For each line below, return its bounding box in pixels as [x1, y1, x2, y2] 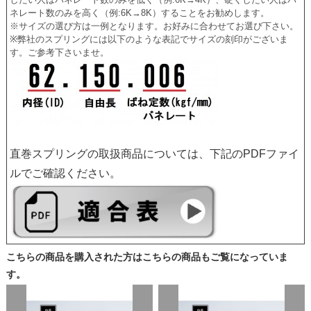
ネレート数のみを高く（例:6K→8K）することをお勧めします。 [10, 8, 270, 19]
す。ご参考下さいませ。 [10, 47, 110, 58]
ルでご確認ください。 [10, 167, 121, 180]
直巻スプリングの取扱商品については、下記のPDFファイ [10, 148, 300, 160]
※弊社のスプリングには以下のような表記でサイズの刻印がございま [10, 34, 289, 45]
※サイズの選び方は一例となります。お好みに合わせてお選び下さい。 [10, 21, 299, 32]
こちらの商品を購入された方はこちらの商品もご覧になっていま [6, 251, 288, 263]
